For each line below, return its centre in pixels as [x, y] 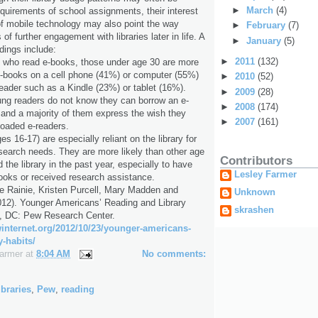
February [267, 26]
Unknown [255, 192]
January [265, 40]
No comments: [174, 254]
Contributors [256, 160]
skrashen [254, 209]
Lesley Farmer [265, 174]
